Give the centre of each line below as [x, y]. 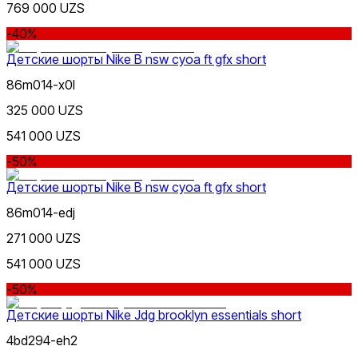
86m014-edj [41, 212]
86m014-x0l [41, 84]
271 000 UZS [44, 238]
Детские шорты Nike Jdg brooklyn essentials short [154, 314]
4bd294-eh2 [42, 340]
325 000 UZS [45, 110]
